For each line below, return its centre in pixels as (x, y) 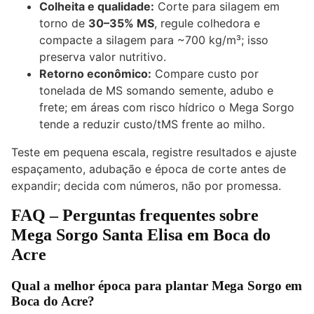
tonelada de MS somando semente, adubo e (156, 91)
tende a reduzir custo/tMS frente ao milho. (152, 124)
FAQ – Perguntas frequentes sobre (135, 216)
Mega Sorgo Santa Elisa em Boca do (141, 235)
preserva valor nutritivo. (103, 57)
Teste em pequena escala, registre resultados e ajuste (154, 152)
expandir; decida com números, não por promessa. (146, 186)
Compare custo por (205, 74)
